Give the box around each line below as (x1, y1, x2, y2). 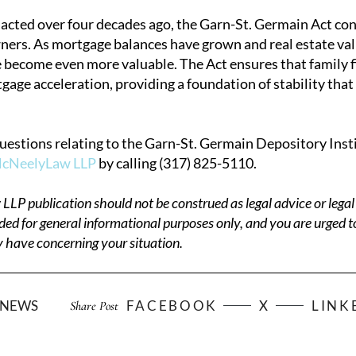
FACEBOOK (126, 297, 219, 314)
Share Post (69, 297, 118, 314)
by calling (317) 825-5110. (95, 154, 257, 172)
